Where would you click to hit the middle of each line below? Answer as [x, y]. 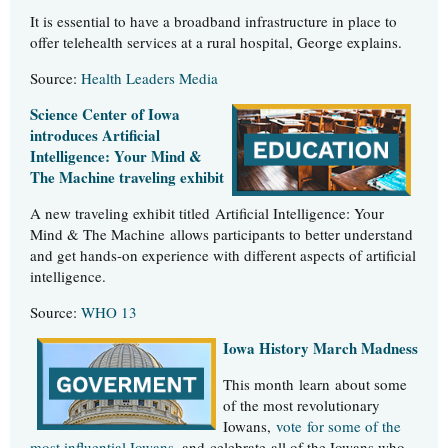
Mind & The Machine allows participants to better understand [221, 234]
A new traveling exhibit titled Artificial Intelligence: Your [207, 213]
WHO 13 [109, 312]
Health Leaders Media [149, 78]
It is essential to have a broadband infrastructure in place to [213, 21]
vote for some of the [338, 426]
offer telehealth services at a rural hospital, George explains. [216, 42]
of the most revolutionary [301, 405]
